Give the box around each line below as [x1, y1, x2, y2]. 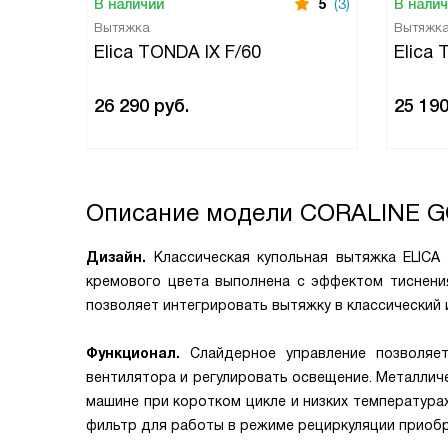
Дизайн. [86, 249, 154, 265]
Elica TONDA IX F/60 [94, 42, 261, 62]
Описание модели [86, 199, 300, 226]
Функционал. [86, 345, 191, 361]
